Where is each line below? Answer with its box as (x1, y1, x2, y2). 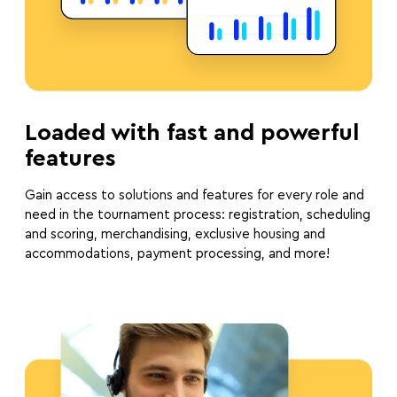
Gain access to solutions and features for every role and (25, 189, 364, 203)
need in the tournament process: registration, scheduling (25, 208, 370, 222)
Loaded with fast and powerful (25, 121, 359, 145)
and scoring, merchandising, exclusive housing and (25, 228, 325, 242)
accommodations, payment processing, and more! (25, 247, 330, 261)
